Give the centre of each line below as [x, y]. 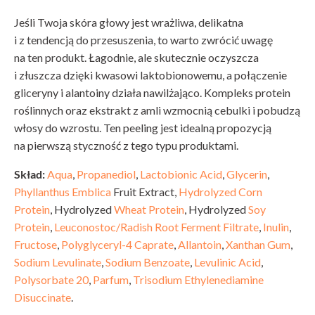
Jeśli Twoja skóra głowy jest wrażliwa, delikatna [129, 22]
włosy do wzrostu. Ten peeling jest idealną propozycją [143, 128]
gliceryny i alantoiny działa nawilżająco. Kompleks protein [152, 93]
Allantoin [200, 245]
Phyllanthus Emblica [63, 192]
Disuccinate [43, 297]
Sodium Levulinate [58, 262]
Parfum [111, 280]
